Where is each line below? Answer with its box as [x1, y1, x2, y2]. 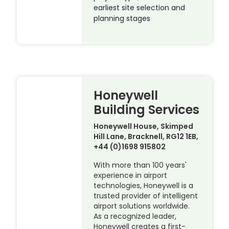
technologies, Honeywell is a [94, 180, 194, 191]
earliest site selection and [94, 3, 186, 13]
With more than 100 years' [94, 159, 187, 170]
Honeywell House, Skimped [94, 121, 194, 131]
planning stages [94, 13, 151, 24]
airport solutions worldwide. [94, 200, 192, 211]
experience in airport [94, 170, 168, 180]
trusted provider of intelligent [94, 190, 198, 201]
